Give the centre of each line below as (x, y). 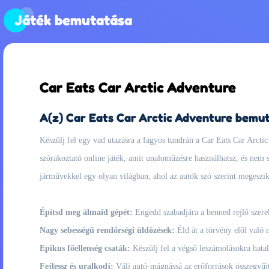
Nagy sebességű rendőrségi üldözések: (107, 230)
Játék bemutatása (73, 20)
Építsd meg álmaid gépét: (86, 212)
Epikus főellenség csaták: (85, 248)
